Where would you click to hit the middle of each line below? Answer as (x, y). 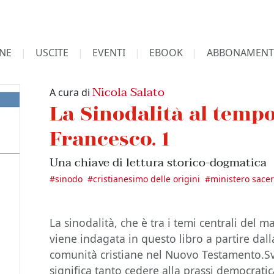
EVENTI (109, 53)
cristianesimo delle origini (147, 179)
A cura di (71, 92)
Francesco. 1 (110, 138)
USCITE (52, 53)
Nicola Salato (129, 92)
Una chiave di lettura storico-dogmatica (158, 162)
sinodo (69, 179)
